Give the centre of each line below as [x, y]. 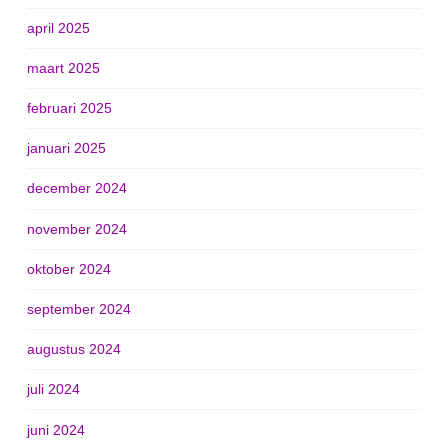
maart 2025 [63, 67]
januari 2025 [66, 148]
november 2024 [76, 228]
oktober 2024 [68, 268]
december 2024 [76, 188]
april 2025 [58, 27]
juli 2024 [53, 389]
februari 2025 [69, 108]
